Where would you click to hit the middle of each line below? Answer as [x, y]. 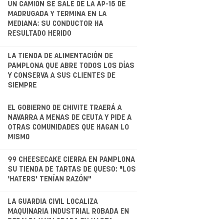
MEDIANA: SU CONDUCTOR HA [55, 23]
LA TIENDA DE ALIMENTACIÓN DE [60, 56]
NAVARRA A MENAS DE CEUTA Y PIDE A [69, 117]
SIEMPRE [22, 85]
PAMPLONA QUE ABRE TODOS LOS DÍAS [71, 66]
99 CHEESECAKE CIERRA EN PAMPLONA [71, 159]
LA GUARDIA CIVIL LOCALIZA [53, 201]
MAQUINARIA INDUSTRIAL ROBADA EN [68, 211]
